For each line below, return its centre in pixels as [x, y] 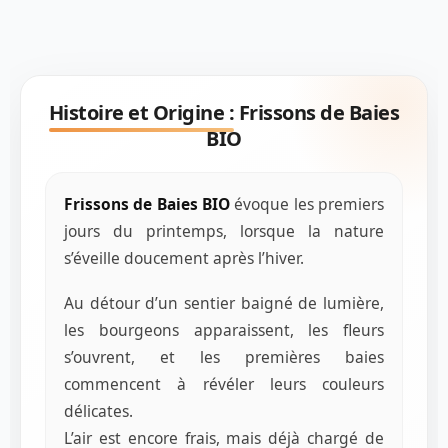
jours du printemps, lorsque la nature [224, 231]
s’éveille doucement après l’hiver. [184, 258]
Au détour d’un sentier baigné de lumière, [224, 303]
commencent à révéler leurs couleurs [224, 384]
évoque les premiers [307, 204]
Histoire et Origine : [141, 113]
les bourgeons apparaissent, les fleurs [224, 330]
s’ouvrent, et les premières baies [224, 357]
